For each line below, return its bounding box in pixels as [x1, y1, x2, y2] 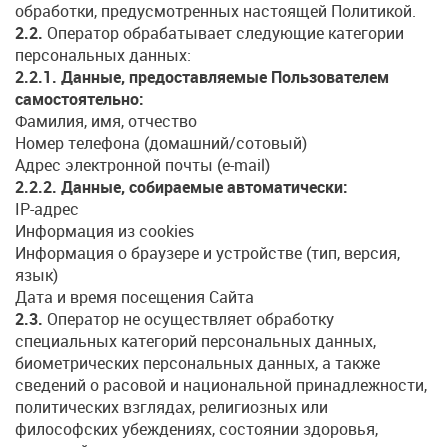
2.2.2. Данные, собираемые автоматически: [15, 176, 348, 199]
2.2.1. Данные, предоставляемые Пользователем [15, 66, 389, 89]
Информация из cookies [15, 220, 194, 243]
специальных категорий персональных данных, [15, 330, 376, 353]
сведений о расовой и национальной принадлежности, [15, 374, 427, 397]
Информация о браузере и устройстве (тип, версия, [15, 242, 400, 265]
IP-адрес [15, 198, 79, 221]
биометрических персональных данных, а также [15, 352, 380, 375]
